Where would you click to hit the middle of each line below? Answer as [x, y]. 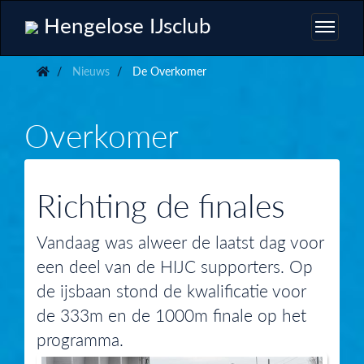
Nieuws [89, 71]
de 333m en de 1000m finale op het [171, 314]
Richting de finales [161, 204]
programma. [80, 339]
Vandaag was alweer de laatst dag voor [180, 241]
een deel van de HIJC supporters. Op [175, 266]
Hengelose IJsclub [125, 24]
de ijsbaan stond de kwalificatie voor [171, 290]
